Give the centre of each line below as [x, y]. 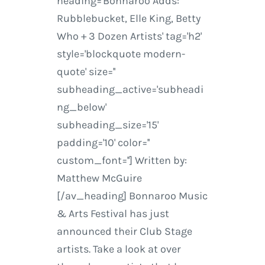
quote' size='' [86, 72]
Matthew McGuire [99, 178]
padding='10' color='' [103, 143]
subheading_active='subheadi [130, 90]
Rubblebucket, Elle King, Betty [128, 19]
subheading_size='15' [107, 125]
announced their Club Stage [124, 232]
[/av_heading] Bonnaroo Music [132, 196]
